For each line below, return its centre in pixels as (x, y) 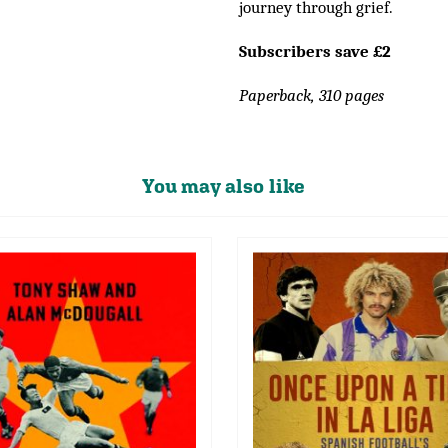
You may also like (224, 186)
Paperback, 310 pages (311, 95)
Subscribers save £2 (315, 51)
